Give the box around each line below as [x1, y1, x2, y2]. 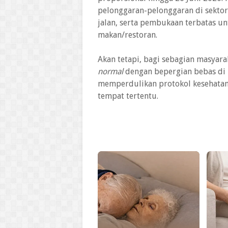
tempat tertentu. [98, 91, 158, 101]
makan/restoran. [98, 30, 157, 40]
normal [98, 67, 123, 76]
